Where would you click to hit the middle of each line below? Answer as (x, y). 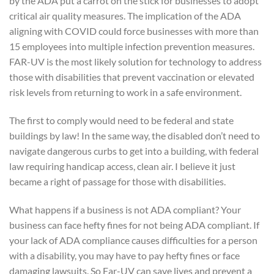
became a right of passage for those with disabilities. (117, 181)
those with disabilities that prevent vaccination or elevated (132, 77)
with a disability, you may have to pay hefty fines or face (124, 255)
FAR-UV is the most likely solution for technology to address (135, 62)
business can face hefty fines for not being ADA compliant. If (134, 224)
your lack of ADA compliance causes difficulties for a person (133, 240)
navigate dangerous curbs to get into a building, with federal (134, 150)
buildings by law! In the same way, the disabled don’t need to (135, 135)
